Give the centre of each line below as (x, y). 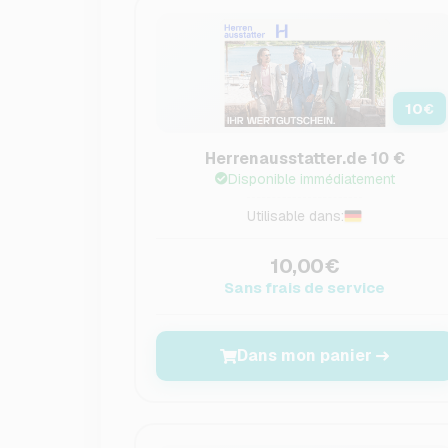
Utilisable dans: (296, 216)
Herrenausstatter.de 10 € (304, 158)
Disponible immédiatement (311, 179)
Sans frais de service (305, 287)
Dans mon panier (305, 355)
